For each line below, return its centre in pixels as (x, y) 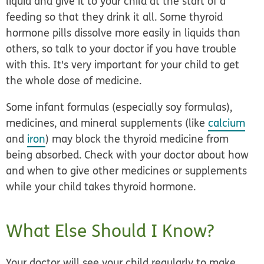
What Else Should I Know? (110, 231)
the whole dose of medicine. (74, 81)
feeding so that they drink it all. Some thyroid (115, 17)
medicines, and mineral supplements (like (107, 123)
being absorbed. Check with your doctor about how (128, 155)
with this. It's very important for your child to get (123, 65)
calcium (227, 123)
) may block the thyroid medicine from (137, 139)
